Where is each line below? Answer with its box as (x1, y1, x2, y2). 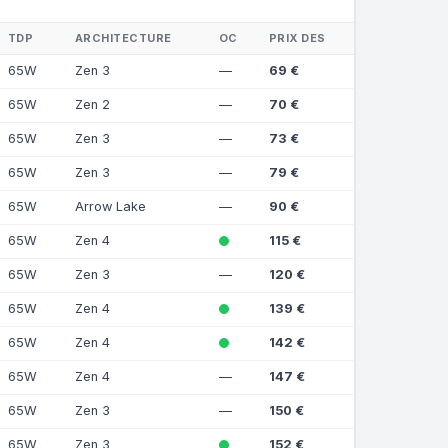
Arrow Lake (74, 198, 146, 214)
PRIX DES (268, 30, 326, 45)
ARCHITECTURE (74, 30, 173, 45)
